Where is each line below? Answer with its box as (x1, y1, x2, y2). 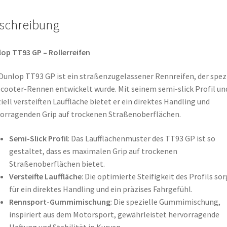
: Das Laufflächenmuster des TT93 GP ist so (67, 133, 215, 144)
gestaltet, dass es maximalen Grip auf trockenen (9, 146, 177, 157)
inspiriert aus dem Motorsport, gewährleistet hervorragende (9, 209, 219, 220)
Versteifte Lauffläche (9, 171, 82, 182)
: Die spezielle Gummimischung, (110, 197, 220, 207)
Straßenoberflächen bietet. (9, 159, 105, 169)
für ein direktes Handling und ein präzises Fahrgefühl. (9, 184, 193, 195)
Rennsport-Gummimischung (9, 197, 110, 207)
